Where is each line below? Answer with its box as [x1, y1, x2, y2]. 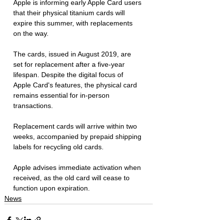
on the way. [13, 29, 51, 37]
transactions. [13, 101, 55, 110]
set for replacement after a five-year [13, 60, 127, 68]
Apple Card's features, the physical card [13, 81, 139, 89]
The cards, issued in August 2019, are [13, 50, 133, 58]
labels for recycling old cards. [13, 142, 106, 151]
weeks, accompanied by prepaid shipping [13, 132, 143, 140]
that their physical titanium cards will [13, 8, 127, 17]
